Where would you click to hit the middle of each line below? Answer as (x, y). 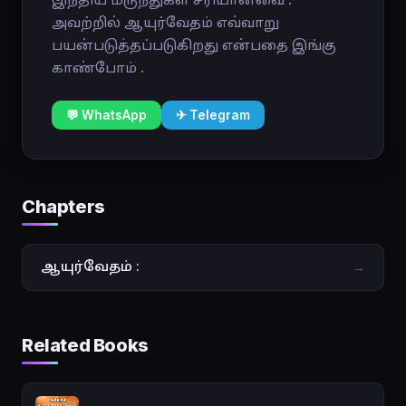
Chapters (63, 207)
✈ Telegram (213, 115)
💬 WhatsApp (106, 115)
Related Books (85, 345)
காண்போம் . (98, 68)
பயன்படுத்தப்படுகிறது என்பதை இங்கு (194, 45)
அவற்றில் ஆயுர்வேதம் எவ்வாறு (165, 22)
